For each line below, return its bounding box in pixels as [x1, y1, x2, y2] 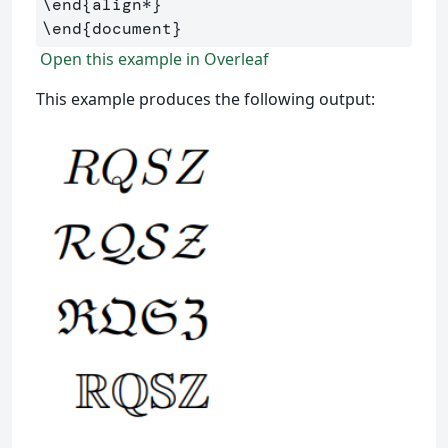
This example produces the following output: [36, 87, 375, 110]
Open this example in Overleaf [36, 47, 269, 70]
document [92, 17, 172, 39]
